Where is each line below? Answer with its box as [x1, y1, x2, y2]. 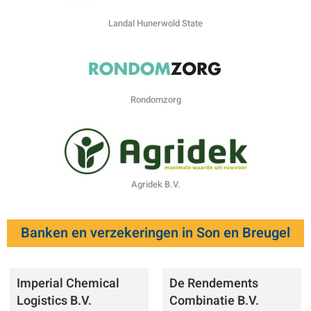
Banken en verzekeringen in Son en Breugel [21, 222, 290, 243]
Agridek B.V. [131, 177, 180, 191]
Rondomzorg [130, 92, 181, 106]
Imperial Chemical [16, 274, 119, 293]
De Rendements [169, 274, 258, 293]
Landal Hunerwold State [108, 16, 203, 30]
